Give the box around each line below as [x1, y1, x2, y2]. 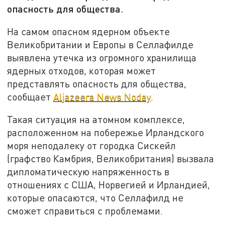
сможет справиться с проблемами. [7, 205, 163, 217]
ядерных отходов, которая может [7, 64, 156, 76]
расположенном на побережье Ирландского [7, 127, 204, 139]
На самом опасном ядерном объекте [7, 25, 170, 37]
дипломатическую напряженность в [7, 166, 170, 178]
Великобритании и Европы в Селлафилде [7, 38, 194, 50]
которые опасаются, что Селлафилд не [7, 192, 184, 204]
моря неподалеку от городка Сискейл [7, 140, 176, 152]
